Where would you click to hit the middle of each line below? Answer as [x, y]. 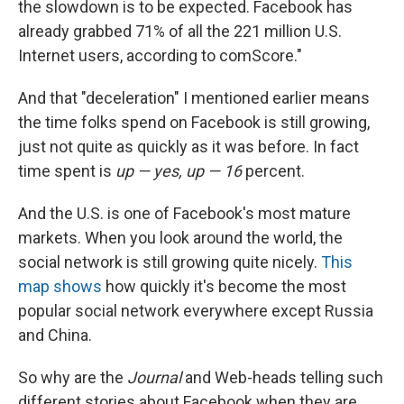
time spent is [67, 171]
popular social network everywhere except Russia [196, 311]
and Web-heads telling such [282, 378]
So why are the [73, 378]
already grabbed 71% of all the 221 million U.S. [180, 32]
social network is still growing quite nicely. [170, 262]
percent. [275, 171]
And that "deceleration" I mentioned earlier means [194, 98]
